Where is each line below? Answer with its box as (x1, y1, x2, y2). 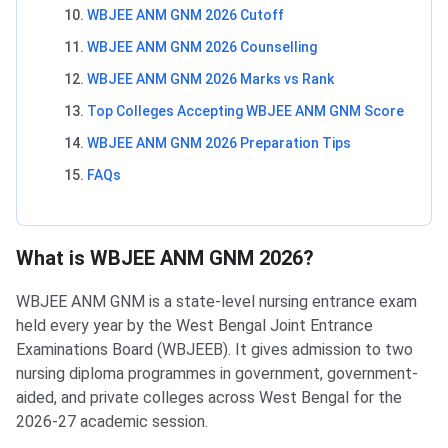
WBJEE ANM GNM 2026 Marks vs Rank (87, 71, 334, 88)
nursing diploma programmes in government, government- (16, 364, 418, 384)
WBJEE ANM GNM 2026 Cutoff (87, 7, 284, 24)
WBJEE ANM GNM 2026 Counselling (87, 39, 317, 56)
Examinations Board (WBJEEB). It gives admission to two (16, 340, 413, 360)
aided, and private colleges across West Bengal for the (16, 388, 402, 408)
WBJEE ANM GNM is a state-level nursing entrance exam (16, 292, 417, 312)
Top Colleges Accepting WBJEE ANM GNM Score (87, 103, 404, 120)
